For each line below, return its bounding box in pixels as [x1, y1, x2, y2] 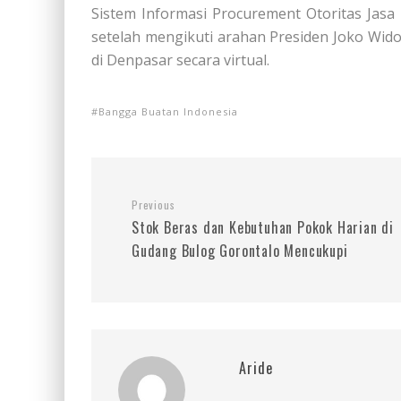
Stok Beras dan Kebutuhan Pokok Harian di [132, 216, 394, 238]
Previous [132, 196, 175, 212]
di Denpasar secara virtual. [91, 49, 269, 70]
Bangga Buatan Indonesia [98, 104, 238, 118]
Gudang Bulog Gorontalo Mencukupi [132, 239, 348, 261]
